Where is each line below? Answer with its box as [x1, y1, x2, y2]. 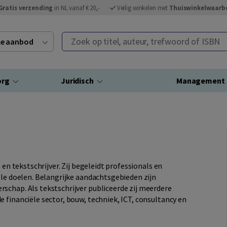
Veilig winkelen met [117, 4, 170, 12]
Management [176, 75, 225, 86]
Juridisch [61, 75, 94, 86]
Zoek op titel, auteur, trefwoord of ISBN [62, 33, 198, 43]
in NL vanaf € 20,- [53, 4, 100, 12]
